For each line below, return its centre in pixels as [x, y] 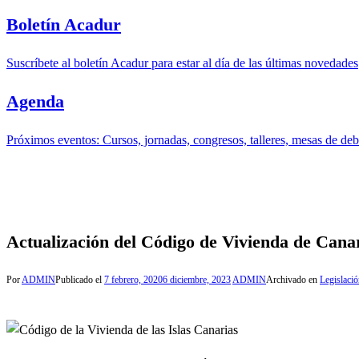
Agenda [35, 101]
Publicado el [80, 280]
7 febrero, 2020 [133, 280]
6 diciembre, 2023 [197, 280]
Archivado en [293, 280]
